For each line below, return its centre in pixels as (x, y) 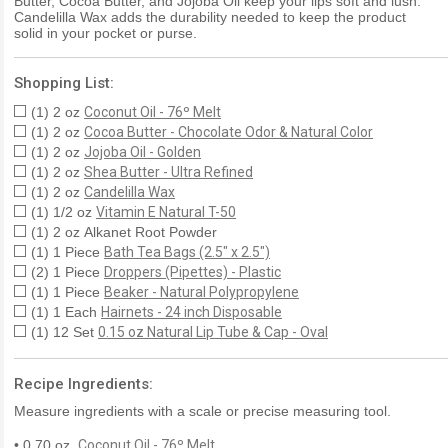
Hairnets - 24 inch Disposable (191, 311)
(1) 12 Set (64, 331)
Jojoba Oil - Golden (142, 151)
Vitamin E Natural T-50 (166, 211)
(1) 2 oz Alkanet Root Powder (124, 231)
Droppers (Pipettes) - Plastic (192, 271)
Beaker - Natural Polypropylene (201, 291)
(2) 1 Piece (67, 271)
